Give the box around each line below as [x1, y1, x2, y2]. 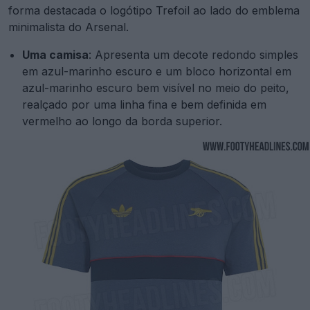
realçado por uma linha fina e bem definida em [22, 98, 266, 112]
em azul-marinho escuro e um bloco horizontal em [22, 64, 291, 79]
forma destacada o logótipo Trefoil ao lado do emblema [8, 3, 300, 18]
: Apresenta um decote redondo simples [89, 48, 298, 62]
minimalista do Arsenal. [8, 20, 129, 35]
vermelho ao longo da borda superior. [22, 114, 222, 129]
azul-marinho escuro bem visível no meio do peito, [22, 81, 289, 95]
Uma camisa [22, 48, 89, 62]
